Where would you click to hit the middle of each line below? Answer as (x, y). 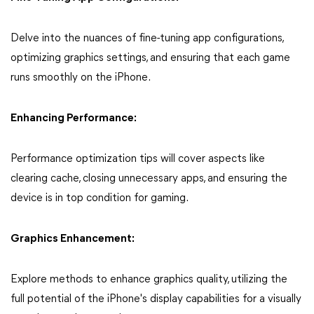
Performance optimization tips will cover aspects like (138, 159)
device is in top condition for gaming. (100, 198)
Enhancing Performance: (74, 118)
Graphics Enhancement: (73, 239)
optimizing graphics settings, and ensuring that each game (150, 58)
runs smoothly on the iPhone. (81, 77)
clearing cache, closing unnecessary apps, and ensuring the (149, 178)
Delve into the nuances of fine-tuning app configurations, (147, 38)
